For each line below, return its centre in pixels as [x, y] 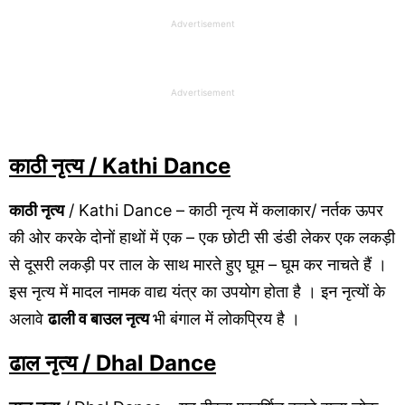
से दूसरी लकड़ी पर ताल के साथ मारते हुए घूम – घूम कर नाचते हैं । [198, 264]
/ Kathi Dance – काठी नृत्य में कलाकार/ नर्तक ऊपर [224, 210]
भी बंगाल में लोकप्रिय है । [226, 318]
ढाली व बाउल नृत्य [100, 318]
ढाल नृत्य [43, 363]
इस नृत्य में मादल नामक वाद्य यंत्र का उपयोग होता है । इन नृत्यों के [197, 291]
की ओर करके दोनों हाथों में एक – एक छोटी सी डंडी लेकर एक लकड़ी [202, 237]
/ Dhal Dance [146, 363]
